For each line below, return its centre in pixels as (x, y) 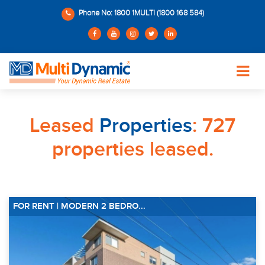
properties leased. (132, 149)
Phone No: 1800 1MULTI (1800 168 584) (140, 13)
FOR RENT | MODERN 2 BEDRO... (79, 206)
